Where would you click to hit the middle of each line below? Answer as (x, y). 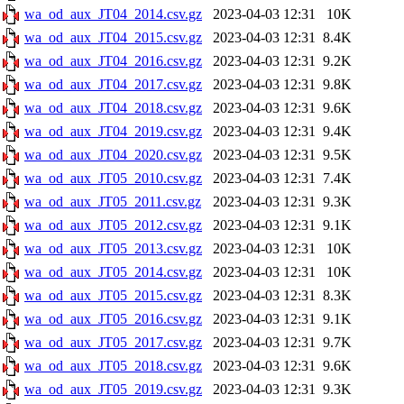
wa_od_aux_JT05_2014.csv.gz (113, 272)
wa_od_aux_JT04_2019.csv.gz (113, 131)
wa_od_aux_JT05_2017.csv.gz (113, 342)
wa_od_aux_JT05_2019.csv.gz (113, 389)
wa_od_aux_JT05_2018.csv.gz (113, 366)
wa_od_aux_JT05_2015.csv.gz (113, 295)
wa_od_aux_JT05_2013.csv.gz (113, 248)
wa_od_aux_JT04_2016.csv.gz (113, 61)
